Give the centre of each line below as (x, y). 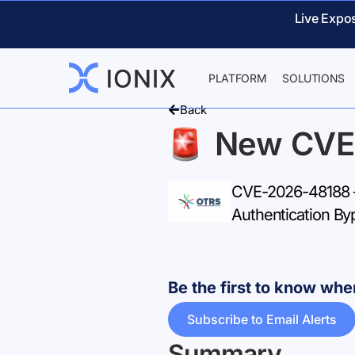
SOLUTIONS (314, 78)
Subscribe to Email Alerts (262, 319)
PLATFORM (238, 78)
